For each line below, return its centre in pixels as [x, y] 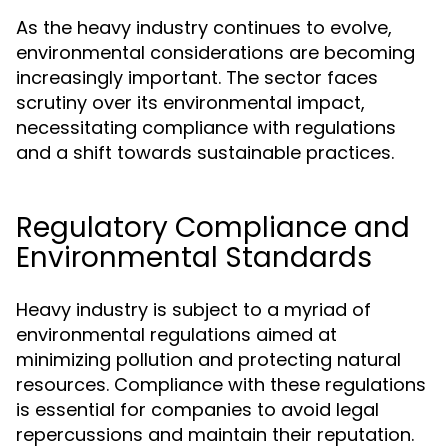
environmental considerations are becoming [215, 52]
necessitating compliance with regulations [206, 127]
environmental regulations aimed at [176, 334]
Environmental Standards [194, 257]
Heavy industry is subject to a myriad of [193, 309]
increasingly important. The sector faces [197, 77]
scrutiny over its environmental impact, [190, 102]
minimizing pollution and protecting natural [208, 359]
